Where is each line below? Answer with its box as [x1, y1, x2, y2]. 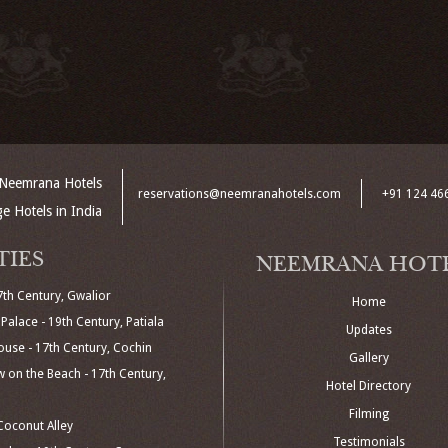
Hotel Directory [326, 379, 412, 393]
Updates [345, 323, 392, 337]
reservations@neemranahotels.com [138, 186, 342, 201]
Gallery [348, 351, 389, 365]
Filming [348, 407, 389, 421]
